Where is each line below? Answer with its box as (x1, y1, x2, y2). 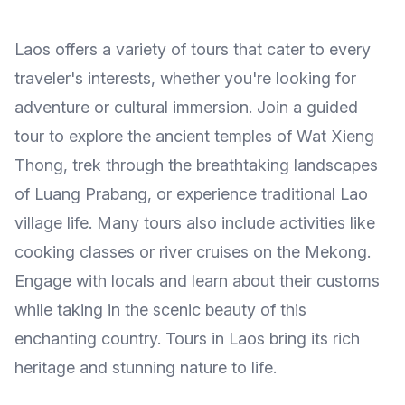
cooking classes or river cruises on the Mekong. (14, 242, 371, 261)
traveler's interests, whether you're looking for (14, 69, 356, 88)
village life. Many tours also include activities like (14, 213, 375, 232)
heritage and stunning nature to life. (14, 358, 277, 377)
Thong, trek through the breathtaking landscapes (14, 155, 378, 174)
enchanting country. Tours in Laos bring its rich (14, 329, 360, 348)
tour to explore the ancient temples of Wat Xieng (14, 127, 374, 146)
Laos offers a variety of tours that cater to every (14, 40, 371, 59)
